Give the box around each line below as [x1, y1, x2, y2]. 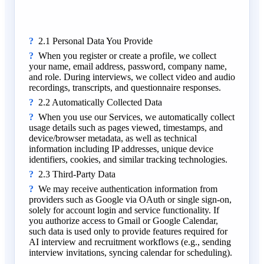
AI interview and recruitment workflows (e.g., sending [29, 236, 231, 247]
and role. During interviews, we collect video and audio [29, 71, 235, 82]
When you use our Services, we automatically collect [38, 111, 235, 122]
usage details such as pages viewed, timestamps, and [29, 122, 223, 133]
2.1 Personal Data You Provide [38, 35, 153, 46]
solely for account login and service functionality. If [29, 204, 219, 215]
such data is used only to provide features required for [29, 226, 227, 236]
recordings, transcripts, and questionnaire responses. [29, 82, 221, 93]
